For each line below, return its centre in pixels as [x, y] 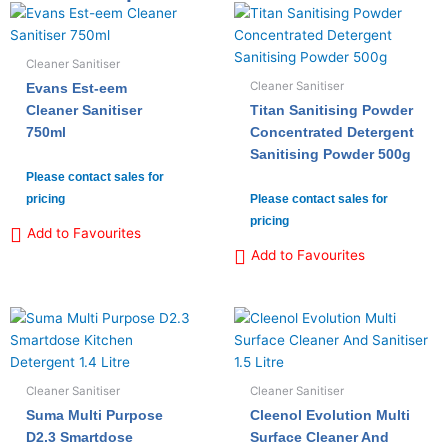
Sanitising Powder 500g [331, 154]
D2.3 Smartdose [80, 437]
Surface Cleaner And [320, 437]
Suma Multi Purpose [95, 415]
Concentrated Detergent [332, 132]
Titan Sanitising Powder [332, 110]
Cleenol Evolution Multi [330, 415]
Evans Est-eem [77, 88]
